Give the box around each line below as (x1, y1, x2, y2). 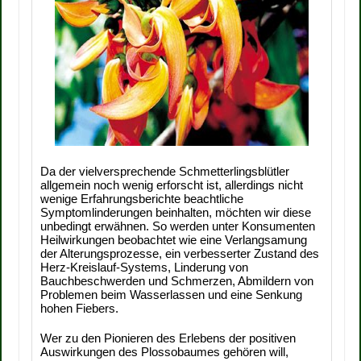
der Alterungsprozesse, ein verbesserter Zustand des (40, 247, 320, 260)
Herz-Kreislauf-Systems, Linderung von (40, 260, 249, 274)
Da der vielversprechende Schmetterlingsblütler (40, 164, 290, 178)
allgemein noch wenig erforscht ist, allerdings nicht (40, 178, 304, 192)
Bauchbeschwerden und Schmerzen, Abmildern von (40, 274, 314, 288)
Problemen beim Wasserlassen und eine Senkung (40, 288, 303, 301)
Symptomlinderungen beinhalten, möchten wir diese (40, 205, 312, 219)
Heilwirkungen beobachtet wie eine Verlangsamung (40, 233, 308, 247)
